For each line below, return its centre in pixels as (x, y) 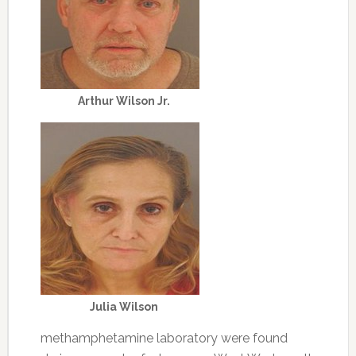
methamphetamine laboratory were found (164, 338)
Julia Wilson (124, 307)
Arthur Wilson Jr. (124, 101)
